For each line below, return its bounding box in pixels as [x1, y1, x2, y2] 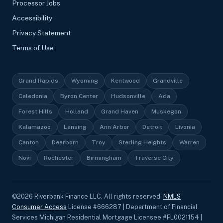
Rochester [44, 154, 74, 161]
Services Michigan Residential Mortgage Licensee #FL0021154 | [12, 213, 202, 221]
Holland [65, 108, 88, 115]
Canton [18, 138, 39, 146]
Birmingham [87, 154, 121, 161]
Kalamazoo [18, 123, 51, 130]
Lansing [64, 123, 87, 130]
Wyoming [71, 77, 98, 84]
